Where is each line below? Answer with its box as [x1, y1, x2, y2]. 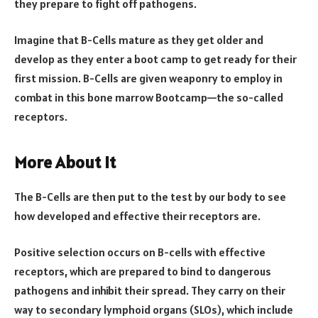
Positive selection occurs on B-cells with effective [14, 245, 265, 260]
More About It [14, 150, 116, 173]
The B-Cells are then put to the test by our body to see [14, 189, 286, 204]
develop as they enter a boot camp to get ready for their [14, 52, 297, 67]
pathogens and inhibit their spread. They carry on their [14, 283, 285, 298]
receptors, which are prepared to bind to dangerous [14, 264, 271, 279]
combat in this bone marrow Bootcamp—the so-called [14, 90, 283, 105]
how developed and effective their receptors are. [14, 208, 261, 223]
